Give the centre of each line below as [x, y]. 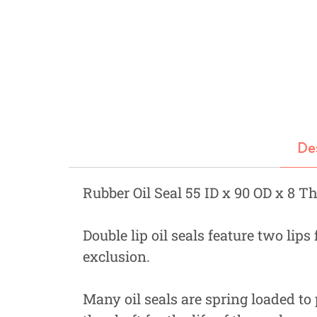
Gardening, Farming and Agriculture [205, 71]
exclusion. [116, 256]
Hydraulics [144, 38]
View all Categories [140, 103]
